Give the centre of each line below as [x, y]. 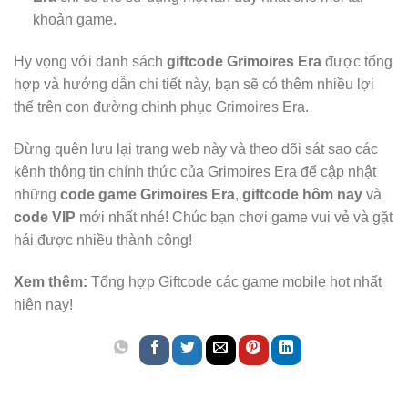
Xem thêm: [51, 281]
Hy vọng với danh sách [90, 62]
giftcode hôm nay [302, 195]
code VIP [45, 218]
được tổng [357, 62]
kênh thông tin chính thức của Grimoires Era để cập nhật [195, 172]
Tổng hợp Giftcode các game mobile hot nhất [235, 281]
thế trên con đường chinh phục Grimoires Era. [161, 107]
